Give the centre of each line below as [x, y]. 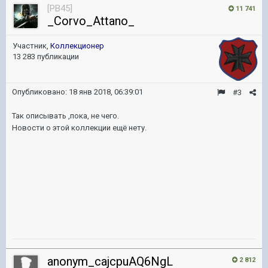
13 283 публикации [46, 57]
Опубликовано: [40, 92]
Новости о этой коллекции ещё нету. [79, 128]
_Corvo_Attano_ [91, 21]
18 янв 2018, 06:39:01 [106, 92]
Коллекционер [77, 46]
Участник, [31, 46]
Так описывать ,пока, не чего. [66, 116]
